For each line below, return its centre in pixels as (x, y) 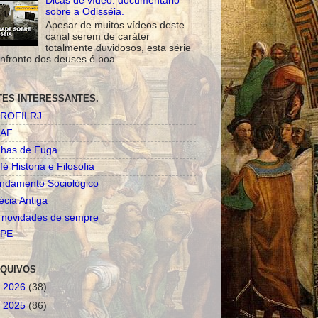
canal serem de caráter (98, 36)
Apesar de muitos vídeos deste (115, 25)
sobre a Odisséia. (85, 12)
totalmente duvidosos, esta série (119, 48)
